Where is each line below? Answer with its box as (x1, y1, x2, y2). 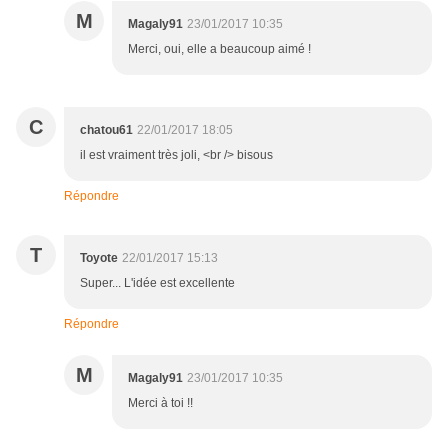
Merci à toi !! (128, 396, 193, 411)
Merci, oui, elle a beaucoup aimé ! (128, 42, 311, 57)
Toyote (80, 251, 118, 266)
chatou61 (80, 123, 133, 138)
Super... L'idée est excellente (80, 276, 235, 291)
